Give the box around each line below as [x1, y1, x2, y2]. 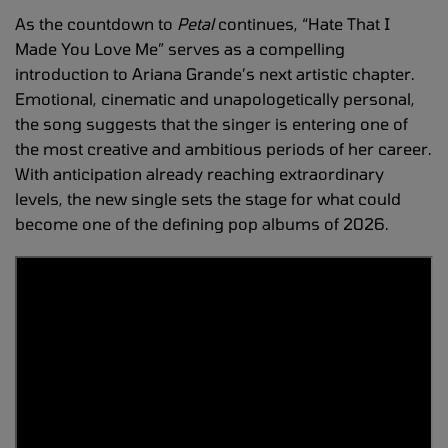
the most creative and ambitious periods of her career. [15, 138, 432, 158]
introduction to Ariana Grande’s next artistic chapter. [15, 63, 415, 83]
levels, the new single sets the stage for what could [15, 188, 401, 208]
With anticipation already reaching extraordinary [15, 163, 384, 183]
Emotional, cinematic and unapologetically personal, [15, 88, 415, 108]
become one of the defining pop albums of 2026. [15, 213, 389, 233]
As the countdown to [15, 13, 177, 33]
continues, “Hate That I [214, 13, 390, 33]
